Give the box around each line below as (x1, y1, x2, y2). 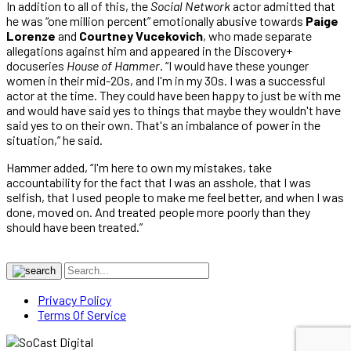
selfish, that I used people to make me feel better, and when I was (6, 189, 344, 204)
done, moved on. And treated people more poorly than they (6, 204, 310, 219)
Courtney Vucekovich (79, 27, 203, 43)
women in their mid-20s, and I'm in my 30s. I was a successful (6, 72, 325, 88)
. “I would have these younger (160, 57, 309, 73)
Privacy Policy (38, 291, 111, 307)
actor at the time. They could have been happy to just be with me (6, 87, 341, 103)
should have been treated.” (6, 219, 143, 234)
